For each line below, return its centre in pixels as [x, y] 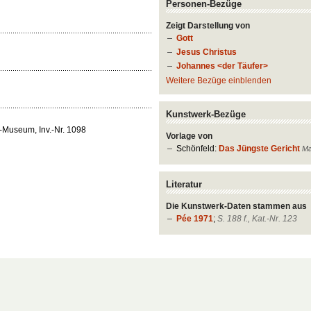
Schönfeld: [198, 148]
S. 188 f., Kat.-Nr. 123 [258, 219]
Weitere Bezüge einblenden [219, 81]
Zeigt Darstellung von [208, 26]
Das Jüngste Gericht [260, 148]
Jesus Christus [207, 52]
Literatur [184, 185]
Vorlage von [190, 136]
